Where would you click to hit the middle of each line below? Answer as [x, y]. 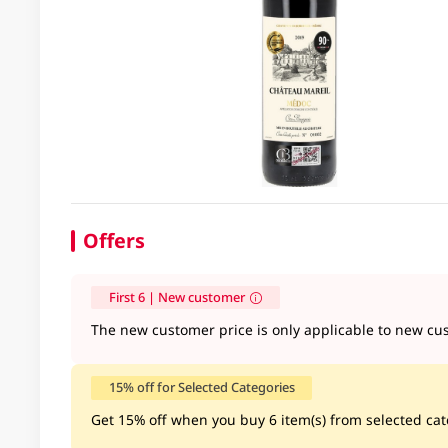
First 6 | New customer [176, 297]
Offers [113, 241]
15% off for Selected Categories [201, 387]
